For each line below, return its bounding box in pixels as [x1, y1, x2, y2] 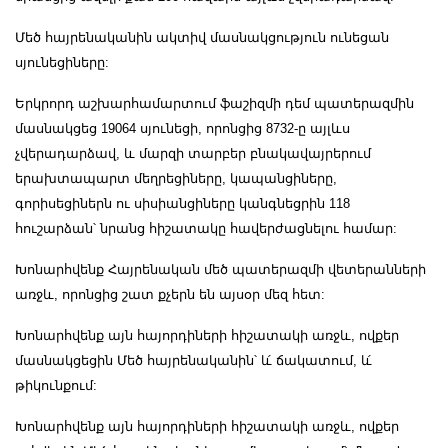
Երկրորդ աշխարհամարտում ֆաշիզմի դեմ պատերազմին [15, 96, 414, 112]
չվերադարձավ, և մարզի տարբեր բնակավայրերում [15, 146, 371, 162]
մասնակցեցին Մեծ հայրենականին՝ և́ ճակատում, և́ [15, 353, 372, 369]
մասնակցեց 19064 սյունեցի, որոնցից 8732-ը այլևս [15, 121, 350, 137]
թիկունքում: [15, 378, 97, 394]
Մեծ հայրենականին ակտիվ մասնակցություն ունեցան [15, 30, 389, 46]
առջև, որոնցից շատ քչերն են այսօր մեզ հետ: [15, 287, 325, 303]
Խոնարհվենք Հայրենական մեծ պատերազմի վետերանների [15, 262, 426, 278]
